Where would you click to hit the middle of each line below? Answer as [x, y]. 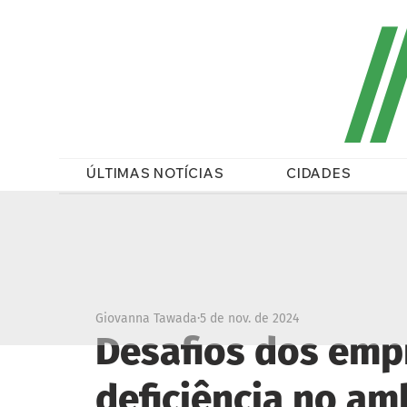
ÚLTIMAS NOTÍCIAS [155, 173]
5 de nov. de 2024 [249, 318]
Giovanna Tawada [146, 318]
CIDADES [319, 173]
